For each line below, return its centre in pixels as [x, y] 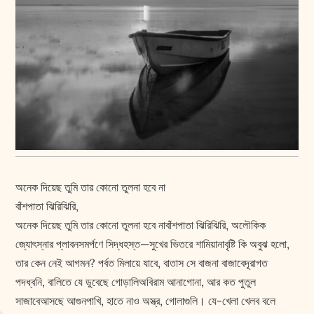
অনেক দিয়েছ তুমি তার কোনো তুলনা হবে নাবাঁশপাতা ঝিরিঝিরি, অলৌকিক [141, 225]
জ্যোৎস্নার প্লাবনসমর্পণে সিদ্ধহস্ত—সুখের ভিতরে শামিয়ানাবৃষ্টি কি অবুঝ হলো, [153, 244]
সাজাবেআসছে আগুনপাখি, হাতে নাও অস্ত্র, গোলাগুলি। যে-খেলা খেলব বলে [146, 301]
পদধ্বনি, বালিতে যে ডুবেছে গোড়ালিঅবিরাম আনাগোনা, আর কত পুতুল [136, 282]
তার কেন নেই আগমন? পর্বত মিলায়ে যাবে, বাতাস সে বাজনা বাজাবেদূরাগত [142, 263]
